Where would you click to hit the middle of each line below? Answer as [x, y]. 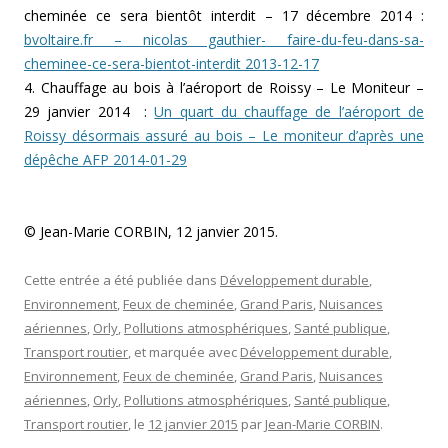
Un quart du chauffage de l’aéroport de [289, 112]
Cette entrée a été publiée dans [122, 280]
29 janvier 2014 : [89, 112]
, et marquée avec [184, 352]
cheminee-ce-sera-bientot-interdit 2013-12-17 [171, 64]
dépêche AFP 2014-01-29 [105, 160]
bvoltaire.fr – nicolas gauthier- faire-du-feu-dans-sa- [224, 40]
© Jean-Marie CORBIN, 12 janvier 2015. [151, 232]
